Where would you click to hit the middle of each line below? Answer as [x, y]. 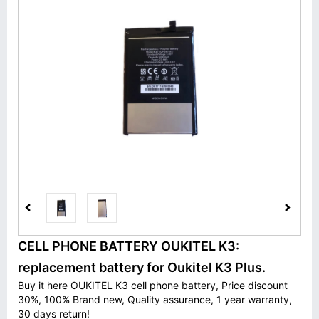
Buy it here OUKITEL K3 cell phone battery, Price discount [153, 285]
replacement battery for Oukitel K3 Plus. [142, 267]
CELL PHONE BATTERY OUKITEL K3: [129, 246]
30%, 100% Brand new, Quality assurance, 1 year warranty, [155, 299]
